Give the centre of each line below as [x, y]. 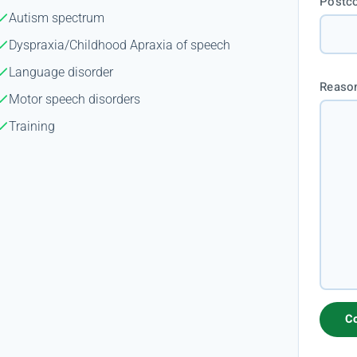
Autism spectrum [57, 18]
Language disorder [61, 72]
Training [32, 126]
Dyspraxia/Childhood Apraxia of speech [120, 45]
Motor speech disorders [75, 99]
